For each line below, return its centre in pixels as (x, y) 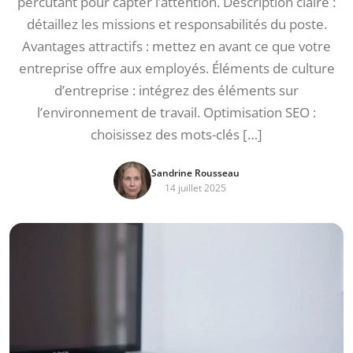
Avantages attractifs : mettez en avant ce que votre (176, 46)
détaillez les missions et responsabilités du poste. (176, 24)
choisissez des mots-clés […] (176, 134)
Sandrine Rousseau (195, 173)
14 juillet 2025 (195, 188)
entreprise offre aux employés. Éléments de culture (176, 68)
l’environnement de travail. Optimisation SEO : (176, 112)
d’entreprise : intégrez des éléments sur (176, 90)
